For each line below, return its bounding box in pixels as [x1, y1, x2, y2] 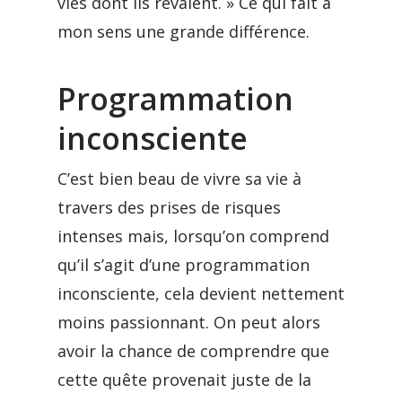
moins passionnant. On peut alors [57, 311, 320, 333]
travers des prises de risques [57, 197, 281, 218]
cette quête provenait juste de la [57, 369, 311, 390]
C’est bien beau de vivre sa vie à [57, 168, 301, 189]
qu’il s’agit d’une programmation [57, 254, 310, 275]
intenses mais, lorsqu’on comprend [57, 225, 329, 247]
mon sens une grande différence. [57, 21, 310, 42]
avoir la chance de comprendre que [57, 340, 329, 362]
